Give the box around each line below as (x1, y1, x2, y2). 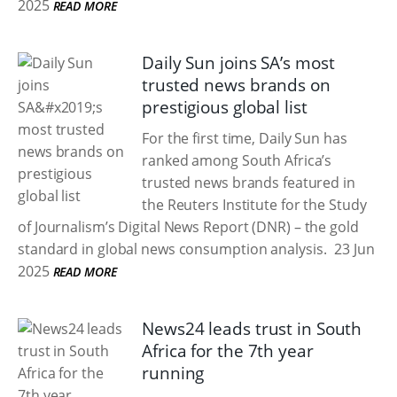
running (142, 362, 205, 385)
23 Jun (331, 239, 375, 259)
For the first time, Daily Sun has (142, 128, 347, 148)
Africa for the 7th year (142, 339, 314, 362)
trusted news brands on (142, 74, 331, 97)
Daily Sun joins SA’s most (142, 51, 335, 74)
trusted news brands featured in (142, 173, 355, 192)
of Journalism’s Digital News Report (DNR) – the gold (18, 217, 359, 237)
